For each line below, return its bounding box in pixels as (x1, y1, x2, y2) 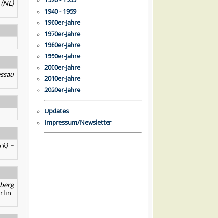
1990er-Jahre (44, 52, 80, 60)
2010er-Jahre (44, 74, 80, 83)
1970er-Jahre (44, 29, 80, 38)
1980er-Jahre (44, 40, 80, 49)
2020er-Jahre (44, 85, 80, 94)
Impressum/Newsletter (44, 118, 111, 127)
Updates (44, 107, 69, 115)
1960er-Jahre (44, 18, 80, 27)
